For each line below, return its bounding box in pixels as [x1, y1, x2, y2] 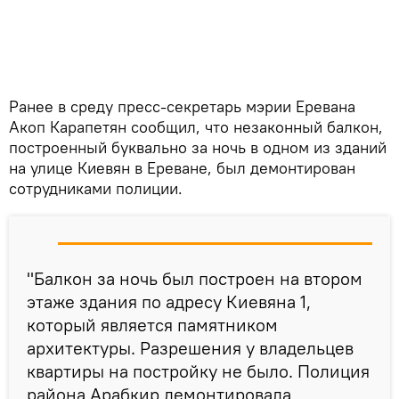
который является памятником [27, 313, 278, 337]
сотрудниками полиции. [9, 178, 183, 199]
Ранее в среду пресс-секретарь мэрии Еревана [9, 96, 355, 118]
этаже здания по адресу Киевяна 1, [27, 290, 311, 313]
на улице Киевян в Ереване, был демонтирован [9, 158, 355, 179]
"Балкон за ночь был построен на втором [27, 267, 362, 290]
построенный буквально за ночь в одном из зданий [9, 137, 387, 159]
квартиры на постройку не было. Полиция [27, 360, 370, 383]
